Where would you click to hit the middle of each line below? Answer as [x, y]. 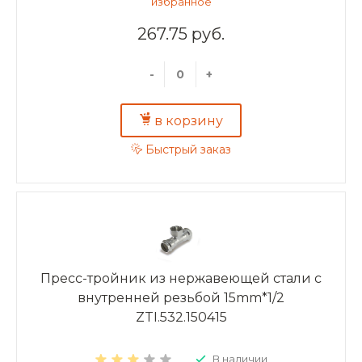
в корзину [189, 120]
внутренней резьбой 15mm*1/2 [181, 297]
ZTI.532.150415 [181, 317]
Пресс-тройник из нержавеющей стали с [181, 278]
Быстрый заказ [188, 150]
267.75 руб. [181, 34]
